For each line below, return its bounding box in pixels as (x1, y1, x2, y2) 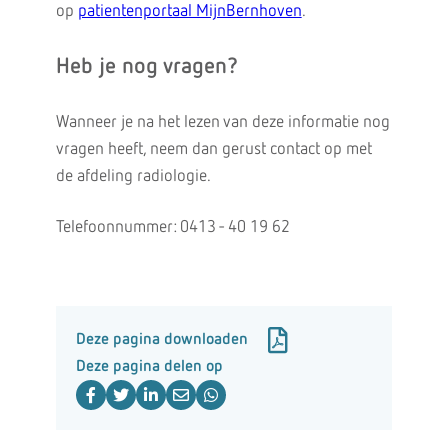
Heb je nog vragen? (55, 56, 238, 78)
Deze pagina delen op (75, 359, 223, 375)
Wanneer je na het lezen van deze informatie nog (55, 114, 390, 131)
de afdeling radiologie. (55, 168, 211, 185)
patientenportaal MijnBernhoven (77, 3, 302, 20)
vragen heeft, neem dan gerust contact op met (55, 141, 372, 158)
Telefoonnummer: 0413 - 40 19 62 (55, 219, 290, 236)
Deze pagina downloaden (75, 332, 248, 348)
